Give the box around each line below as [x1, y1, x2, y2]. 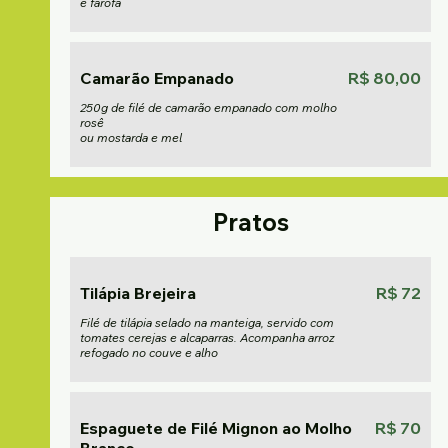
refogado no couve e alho [80, 345, 218, 360]
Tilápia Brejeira [80, 283, 196, 303]
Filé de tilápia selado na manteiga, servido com [80, 315, 334, 330]
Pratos [212, 207, 289, 237]
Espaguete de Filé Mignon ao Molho [80, 418, 352, 438]
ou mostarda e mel [80, 130, 182, 145]
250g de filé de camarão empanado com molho [80, 100, 337, 115]
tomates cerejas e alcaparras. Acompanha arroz [80, 330, 335, 345]
